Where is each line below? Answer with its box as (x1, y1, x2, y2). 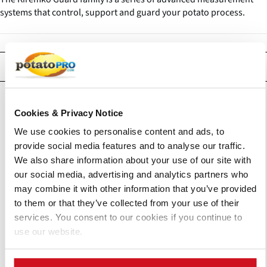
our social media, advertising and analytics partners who (14, 169, 248, 180)
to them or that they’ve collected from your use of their (14, 198, 239, 209)
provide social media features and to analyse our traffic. (14, 141, 245, 151)
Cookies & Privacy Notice (14, 107, 123, 118)
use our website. (14, 226, 82, 237)
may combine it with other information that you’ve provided (14, 184, 256, 194)
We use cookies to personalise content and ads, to (14, 126, 224, 137)
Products (104, 58, 163, 76)
